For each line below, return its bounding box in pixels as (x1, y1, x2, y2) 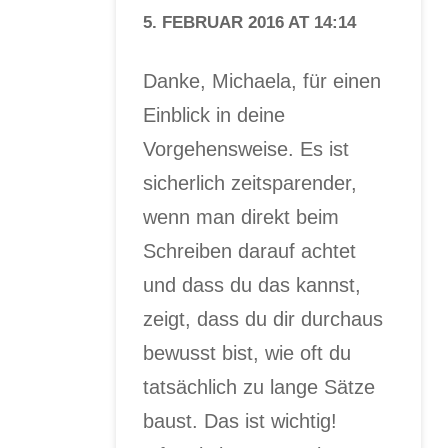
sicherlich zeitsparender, (143, 172, 358, 195)
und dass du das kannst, (143, 274, 362, 297)
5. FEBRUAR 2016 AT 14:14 (143, 11, 357, 32)
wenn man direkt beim (143, 206, 340, 229)
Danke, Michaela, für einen (143, 70, 382, 93)
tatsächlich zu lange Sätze (143, 376, 376, 399)
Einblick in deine (143, 104, 286, 127)
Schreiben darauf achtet (143, 240, 357, 263)
